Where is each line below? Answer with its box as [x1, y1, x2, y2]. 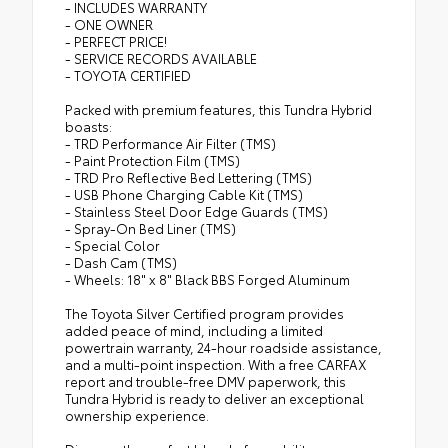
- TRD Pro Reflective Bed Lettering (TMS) [65, 168, 312, 187]
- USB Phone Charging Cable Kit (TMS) [65, 185, 303, 204]
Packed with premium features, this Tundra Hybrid [65, 100, 372, 119]
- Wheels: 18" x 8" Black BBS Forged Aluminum [65, 270, 350, 289]
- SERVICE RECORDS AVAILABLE [65, 49, 257, 68]
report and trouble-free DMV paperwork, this [65, 372, 346, 391]
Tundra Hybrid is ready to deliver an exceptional [65, 389, 364, 408]
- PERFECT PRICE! [65, 32, 167, 51]
